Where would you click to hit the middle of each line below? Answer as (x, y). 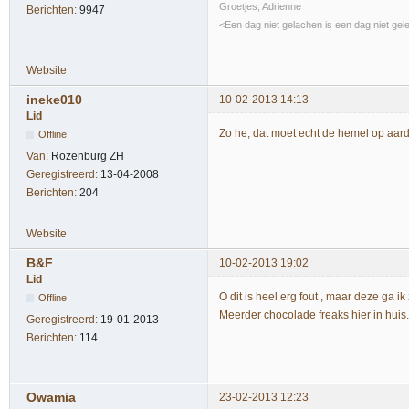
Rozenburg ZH (88, 156)
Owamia (51, 398)
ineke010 (54, 99)
